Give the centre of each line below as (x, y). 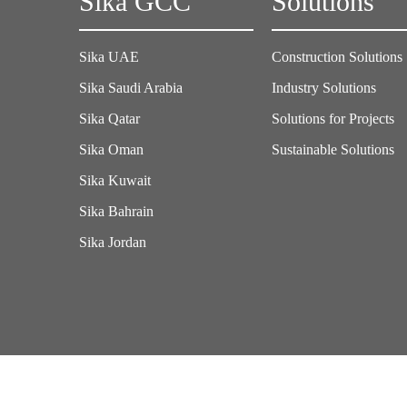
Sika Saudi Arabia (131, 88)
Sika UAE (109, 57)
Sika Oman (111, 150)
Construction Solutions (338, 57)
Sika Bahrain (116, 212)
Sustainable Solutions (333, 150)
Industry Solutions (324, 88)
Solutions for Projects (333, 119)
